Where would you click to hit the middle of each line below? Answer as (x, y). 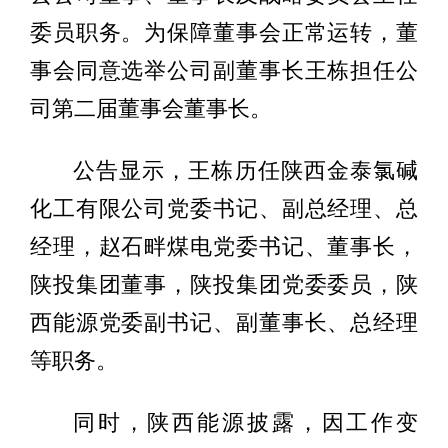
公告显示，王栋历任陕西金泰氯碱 (245, 170)
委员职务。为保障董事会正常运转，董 (224, 32)
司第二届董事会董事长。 (150, 108)
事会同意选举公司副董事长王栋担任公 (224, 70)
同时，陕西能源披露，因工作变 (245, 422)
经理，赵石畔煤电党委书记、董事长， (224, 246)
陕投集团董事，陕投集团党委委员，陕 (224, 284)
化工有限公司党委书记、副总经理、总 (224, 208)
